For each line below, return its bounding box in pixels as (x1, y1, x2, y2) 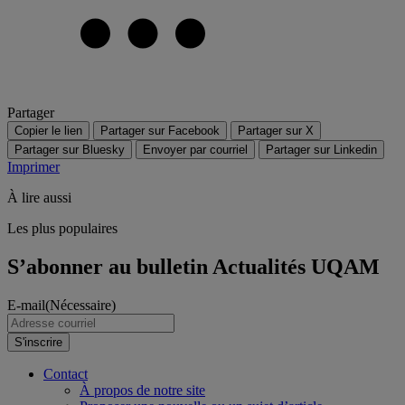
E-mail (7, 297, 45, 313)
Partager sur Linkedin (266, 142, 377, 156)
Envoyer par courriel (143, 142, 248, 156)
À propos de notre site (80, 381, 205, 398)
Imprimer (7, 158, 60, 174)
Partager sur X (238, 123, 314, 137)
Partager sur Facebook (100, 123, 220, 137)
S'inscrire (14, 334, 62, 349)
